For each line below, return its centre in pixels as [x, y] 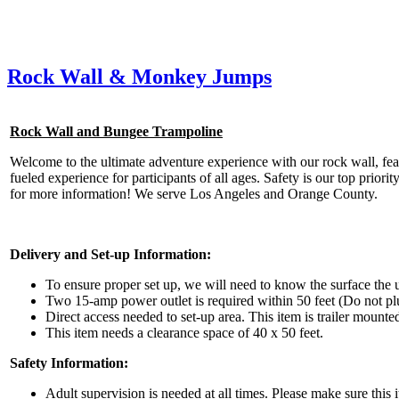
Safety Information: [69, 362]
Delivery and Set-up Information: [110, 254]
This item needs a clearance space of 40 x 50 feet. [186, 332]
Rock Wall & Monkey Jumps [139, 76]
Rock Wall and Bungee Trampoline [116, 131]
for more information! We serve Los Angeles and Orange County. [194, 193]
